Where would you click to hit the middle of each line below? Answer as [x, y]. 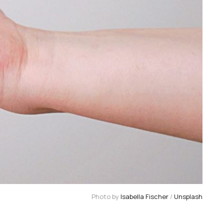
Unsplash [188, 197]
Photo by [106, 197]
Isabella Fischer [144, 197]
